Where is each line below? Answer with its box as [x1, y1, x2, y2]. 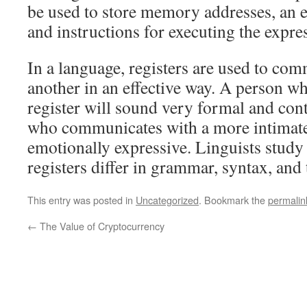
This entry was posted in [27, 193, 136, 207]
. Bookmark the [199, 193, 268, 207]
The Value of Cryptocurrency [37, 219, 164, 233]
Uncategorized [136, 193, 199, 207]
